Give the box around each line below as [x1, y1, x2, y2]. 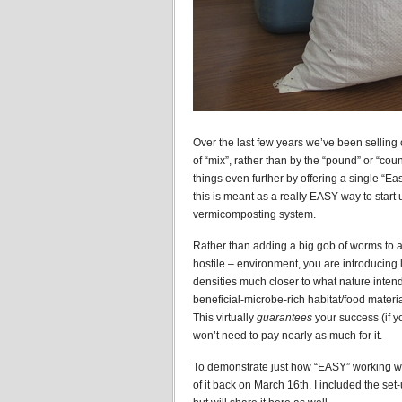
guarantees [257, 311, 312, 324]
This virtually [193, 311, 257, 324]
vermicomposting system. [193, 208, 316, 221]
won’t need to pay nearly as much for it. [193, 329, 382, 342]
